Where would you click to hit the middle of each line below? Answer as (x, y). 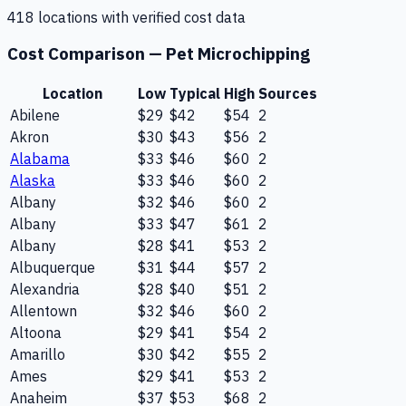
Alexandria (45, 290)
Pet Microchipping (238, 54)
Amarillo (38, 355)
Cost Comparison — (87, 54)
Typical (195, 94)
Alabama (40, 159)
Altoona (36, 333)
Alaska (33, 181)
